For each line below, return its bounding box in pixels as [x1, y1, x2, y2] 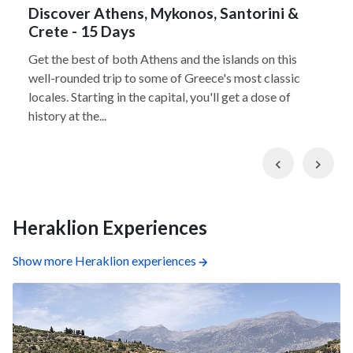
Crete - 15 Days [28, 22, 136, 40]
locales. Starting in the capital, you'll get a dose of [28, 89, 291, 104]
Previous [287, 154, 334, 169]
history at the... [28, 108, 106, 123]
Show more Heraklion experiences [13, 253, 196, 268]
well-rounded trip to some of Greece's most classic [28, 70, 300, 85]
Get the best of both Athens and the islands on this [28, 51, 297, 66]
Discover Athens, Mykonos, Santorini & [28, 4, 299, 22]
